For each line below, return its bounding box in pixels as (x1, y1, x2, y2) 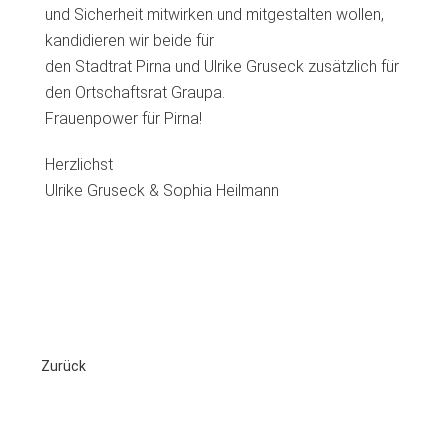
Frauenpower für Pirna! (45, 109, 202, 128)
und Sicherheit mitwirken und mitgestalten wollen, (45, 5, 384, 24)
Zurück (38, 358, 86, 374)
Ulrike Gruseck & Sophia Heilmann (45, 181, 279, 200)
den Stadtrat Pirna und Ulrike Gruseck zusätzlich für (45, 57, 399, 76)
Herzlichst (45, 155, 113, 174)
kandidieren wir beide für (45, 31, 214, 50)
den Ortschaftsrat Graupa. (45, 83, 225, 102)
